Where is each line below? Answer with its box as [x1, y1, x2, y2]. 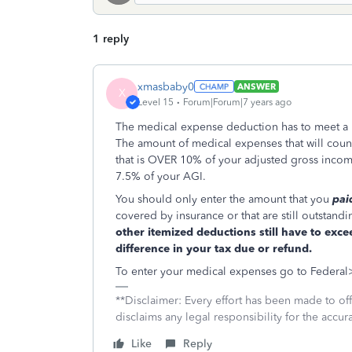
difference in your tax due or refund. [115, 242, 312, 255]
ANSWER [236, 81, 276, 92]
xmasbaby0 [137, 79, 194, 93]
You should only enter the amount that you [115, 192, 332, 206]
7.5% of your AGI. [115, 170, 212, 183]
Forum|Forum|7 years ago [183, 96, 291, 108]
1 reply [93, 32, 129, 46]
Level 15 [137, 96, 174, 108]
